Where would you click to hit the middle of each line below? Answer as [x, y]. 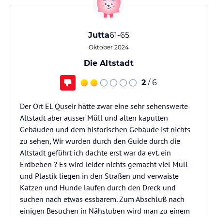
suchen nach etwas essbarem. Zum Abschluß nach [102, 199]
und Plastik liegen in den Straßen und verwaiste [99, 176]
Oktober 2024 [108, 47]
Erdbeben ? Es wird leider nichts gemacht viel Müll [104, 164]
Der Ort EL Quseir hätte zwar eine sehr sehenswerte [104, 106]
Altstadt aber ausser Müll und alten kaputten [94, 118]
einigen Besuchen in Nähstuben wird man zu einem [105, 211]
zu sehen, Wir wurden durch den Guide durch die [100, 141]
